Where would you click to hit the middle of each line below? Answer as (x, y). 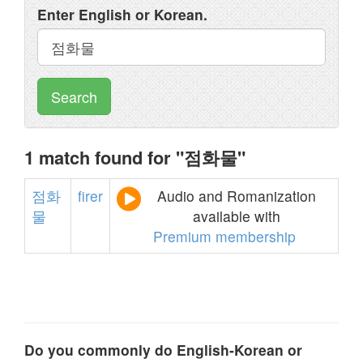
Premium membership (224, 236)
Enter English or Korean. (122, 14)
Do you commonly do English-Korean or (163, 350)
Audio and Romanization (236, 196)
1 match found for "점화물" (135, 157)
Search (74, 96)
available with (236, 216)
